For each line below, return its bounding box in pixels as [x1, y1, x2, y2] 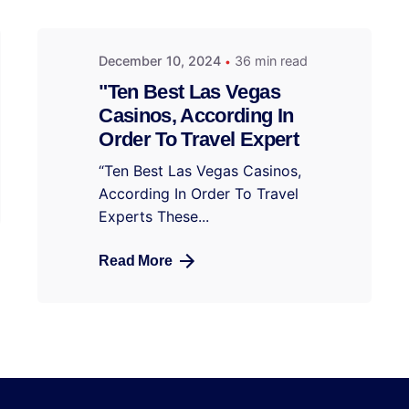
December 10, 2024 [99, 53, 222, 69]
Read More [99, 253, 173, 269]
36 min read [235, 53, 309, 69]
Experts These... [99, 207, 210, 226]
